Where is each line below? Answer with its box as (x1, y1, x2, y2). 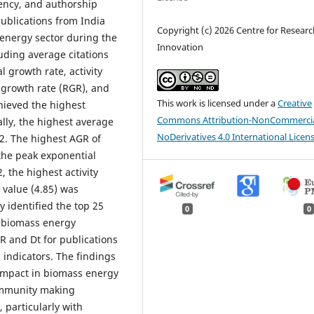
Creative (278, 96, 313, 109)
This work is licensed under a (157, 96, 278, 109)
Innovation (157, 40, 204, 53)
